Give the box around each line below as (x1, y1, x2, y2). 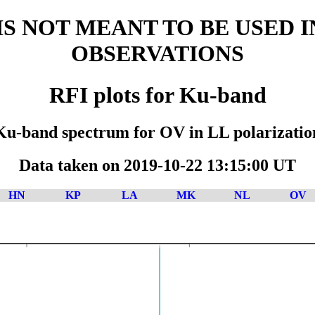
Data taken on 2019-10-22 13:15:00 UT (19, 156, 296, 175)
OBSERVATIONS (71, 41, 244, 67)
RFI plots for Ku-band (49, 82, 266, 108)
